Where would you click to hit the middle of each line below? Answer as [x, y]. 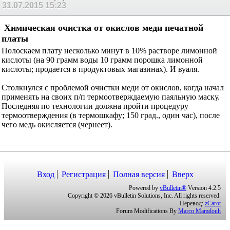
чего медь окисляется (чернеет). [57, 124]
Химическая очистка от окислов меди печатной [111, 28]
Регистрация [83, 175]
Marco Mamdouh [199, 211]
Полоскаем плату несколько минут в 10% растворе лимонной [109, 50]
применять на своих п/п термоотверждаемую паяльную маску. [111, 97]
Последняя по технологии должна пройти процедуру [95, 106]
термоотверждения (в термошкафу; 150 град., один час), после [111, 115]
